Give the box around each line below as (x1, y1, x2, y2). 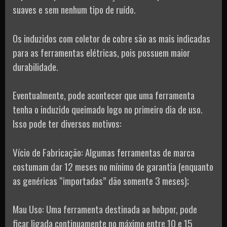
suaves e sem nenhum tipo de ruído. (13, 2, 136, 17)
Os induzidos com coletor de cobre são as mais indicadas (13, 30, 210, 45)
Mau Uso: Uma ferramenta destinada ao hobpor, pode (13, 202, 197, 216)
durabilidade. (13, 59, 58, 73)
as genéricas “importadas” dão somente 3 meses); (13, 173, 189, 187)
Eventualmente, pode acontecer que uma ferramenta (13, 88, 195, 102)
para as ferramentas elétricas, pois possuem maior (13, 45, 190, 59)
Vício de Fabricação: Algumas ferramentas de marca (13, 144, 195, 159)
